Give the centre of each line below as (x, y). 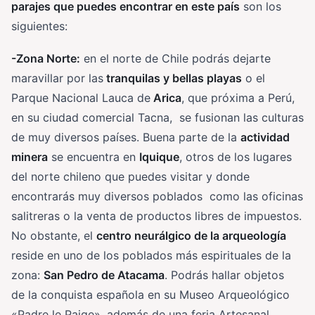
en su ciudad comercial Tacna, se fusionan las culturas (157, 118)
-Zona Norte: (46, 59)
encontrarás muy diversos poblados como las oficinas (157, 197)
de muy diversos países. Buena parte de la (126, 137)
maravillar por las (57, 78)
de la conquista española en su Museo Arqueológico (150, 295)
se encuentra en (94, 157)
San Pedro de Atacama (104, 275)
